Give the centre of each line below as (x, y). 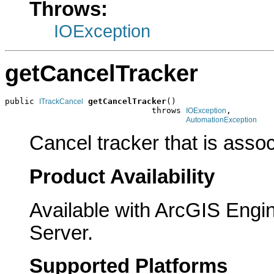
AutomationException (221, 120)
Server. (61, 233)
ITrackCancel (61, 101)
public (22, 101)
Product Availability (122, 176)
